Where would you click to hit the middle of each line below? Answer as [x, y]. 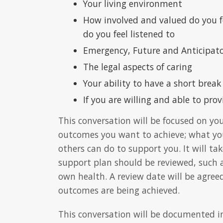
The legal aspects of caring [138, 67]
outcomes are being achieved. [119, 190]
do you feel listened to [129, 34]
